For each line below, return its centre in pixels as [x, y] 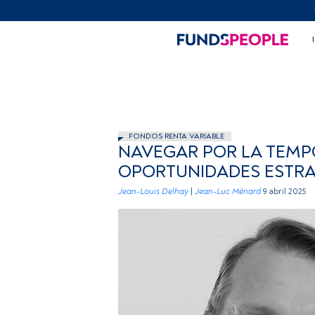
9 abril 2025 [284, 192]
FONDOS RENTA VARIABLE [176, 136]
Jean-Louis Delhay [153, 192]
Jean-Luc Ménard [228, 192]
